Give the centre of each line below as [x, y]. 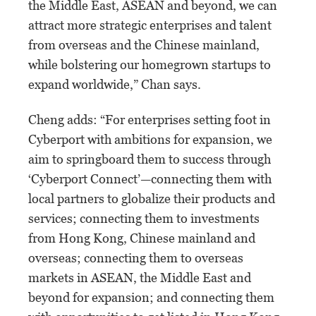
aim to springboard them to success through [150, 159]
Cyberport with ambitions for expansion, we [150, 139]
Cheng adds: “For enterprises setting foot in [150, 119]
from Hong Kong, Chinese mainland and [142, 238]
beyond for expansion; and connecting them [151, 297]
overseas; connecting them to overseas [136, 257]
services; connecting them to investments [144, 218]
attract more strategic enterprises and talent [150, 25]
